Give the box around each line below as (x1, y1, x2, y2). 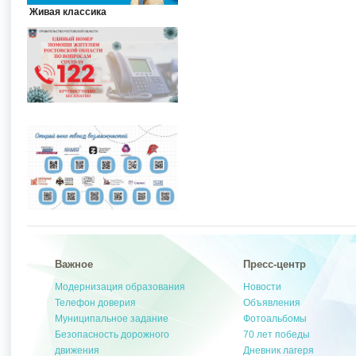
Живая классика (29, 6, 106, 17)
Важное (55, 257, 94, 270)
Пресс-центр (243, 257, 307, 270)
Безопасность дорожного (55, 328, 170, 340)
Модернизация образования (55, 281, 186, 292)
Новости (243, 281, 282, 292)
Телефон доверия (55, 296, 137, 308)
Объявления (243, 296, 301, 308)
